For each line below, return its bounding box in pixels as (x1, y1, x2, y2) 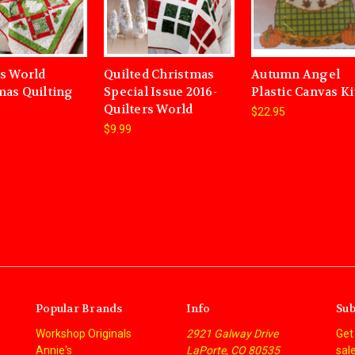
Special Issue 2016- (104, 84, 217, 101)
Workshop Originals (36, 327, 132, 341)
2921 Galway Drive (185, 327, 278, 341)
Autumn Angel (251, 67, 340, 83)
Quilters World (104, 101, 193, 118)
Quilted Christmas (104, 67, 215, 83)
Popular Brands (36, 301, 123, 316)
